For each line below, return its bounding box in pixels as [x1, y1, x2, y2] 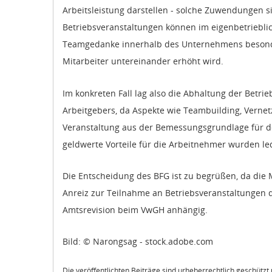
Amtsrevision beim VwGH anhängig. [63, 203, 208, 216]
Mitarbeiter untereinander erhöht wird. [63, 55, 223, 67]
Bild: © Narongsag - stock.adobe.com [63, 236, 213, 248]
